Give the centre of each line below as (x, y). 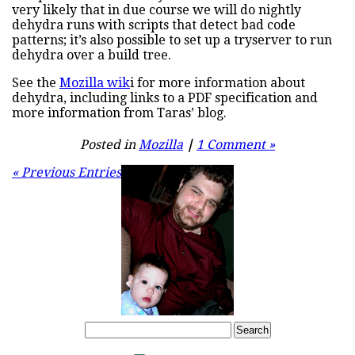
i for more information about (218, 83)
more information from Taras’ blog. (119, 113)
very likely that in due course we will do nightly (157, 10)
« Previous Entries (67, 173)
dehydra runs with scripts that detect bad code (154, 25)
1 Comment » (236, 145)
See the (36, 83)
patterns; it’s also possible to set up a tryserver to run (172, 40)
